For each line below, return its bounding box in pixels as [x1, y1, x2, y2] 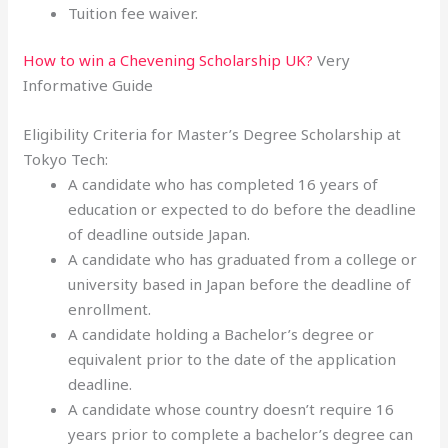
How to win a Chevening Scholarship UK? [23, 50, 314, 70]
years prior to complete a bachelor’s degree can [68, 424, 414, 444]
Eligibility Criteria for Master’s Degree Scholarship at [23, 124, 402, 144]
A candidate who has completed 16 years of [68, 174, 379, 194]
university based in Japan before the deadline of [68, 274, 412, 294]
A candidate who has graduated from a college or [68, 249, 418, 269]
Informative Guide [23, 75, 154, 95]
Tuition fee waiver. [68, 2, 199, 23]
